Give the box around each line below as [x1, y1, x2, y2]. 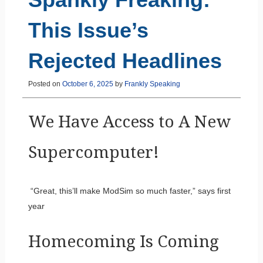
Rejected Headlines [28, 48, 222, 73]
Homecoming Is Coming [28, 231, 219, 251]
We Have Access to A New [28, 112, 231, 131]
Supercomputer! [28, 142, 159, 162]
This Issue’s [28, 18, 149, 42]
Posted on [28, 79, 62, 88]
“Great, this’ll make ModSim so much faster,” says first [28, 186, 231, 195]
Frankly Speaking [124, 79, 180, 88]
